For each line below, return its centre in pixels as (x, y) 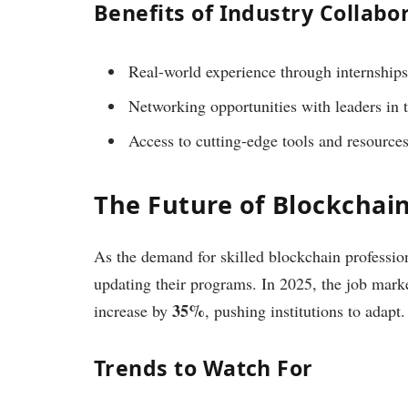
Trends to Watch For (204, 367)
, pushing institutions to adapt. (305, 310)
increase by (133, 310)
